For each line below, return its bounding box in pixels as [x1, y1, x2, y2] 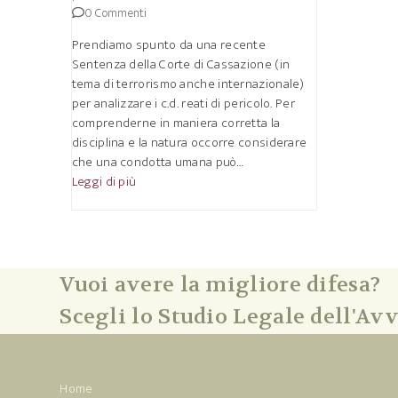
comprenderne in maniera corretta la [71, 112, 281, 134]
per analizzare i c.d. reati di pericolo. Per [71, 92, 295, 115]
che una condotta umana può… [71, 151, 243, 173]
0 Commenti [84, 3, 147, 23]
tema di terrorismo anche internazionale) [71, 73, 305, 95]
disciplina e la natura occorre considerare [71, 131, 307, 154]
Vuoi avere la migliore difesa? [60, 271, 381, 298]
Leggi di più [71, 171, 137, 193]
